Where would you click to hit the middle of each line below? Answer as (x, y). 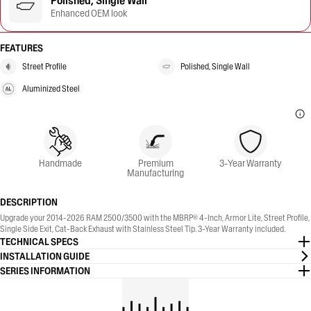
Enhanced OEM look (89, 13)
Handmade (60, 163)
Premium (155, 163)
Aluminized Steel (51, 89)
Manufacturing (155, 173)
